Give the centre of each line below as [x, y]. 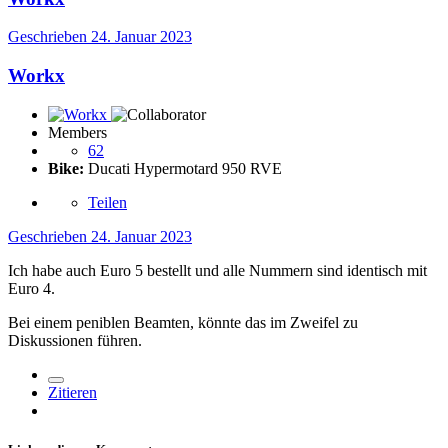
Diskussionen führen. [75, 340]
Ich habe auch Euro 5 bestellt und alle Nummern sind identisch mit [217, 270]
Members [77, 132]
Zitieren [72, 392]
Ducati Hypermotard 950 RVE [183, 168]
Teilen [107, 202]
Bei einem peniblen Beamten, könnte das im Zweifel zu [183, 322]
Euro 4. [31, 288]
